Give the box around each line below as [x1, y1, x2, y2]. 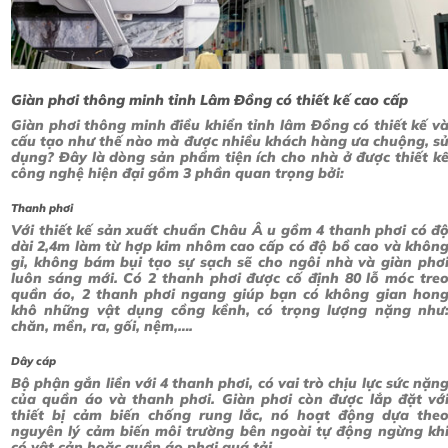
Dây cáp [11, 354, 56, 369]
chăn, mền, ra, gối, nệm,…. [11, 317, 193, 336]
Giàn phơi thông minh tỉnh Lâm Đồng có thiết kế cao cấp [11, 90, 408, 109]
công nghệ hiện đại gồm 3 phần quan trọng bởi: [11, 163, 344, 182]
